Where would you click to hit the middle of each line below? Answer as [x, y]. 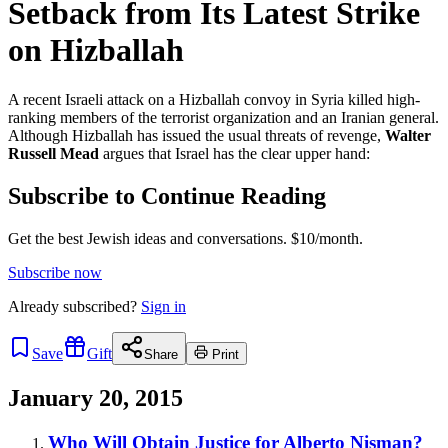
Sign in [163, 306]
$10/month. [325, 238]
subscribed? [100, 306]
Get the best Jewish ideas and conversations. [147, 238]
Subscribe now [55, 272]
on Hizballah [96, 50]
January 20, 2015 [95, 397]
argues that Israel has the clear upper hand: [234, 153]
